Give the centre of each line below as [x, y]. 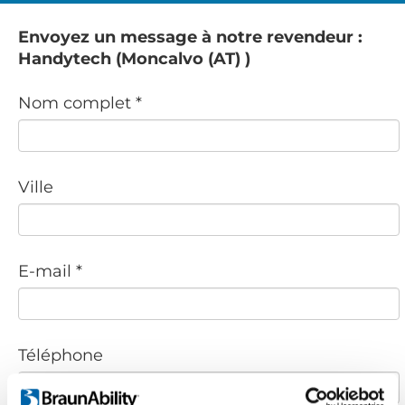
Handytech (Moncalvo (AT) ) [134, 59]
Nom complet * [80, 103]
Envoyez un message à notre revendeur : [190, 37]
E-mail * [50, 271]
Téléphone [61, 355]
